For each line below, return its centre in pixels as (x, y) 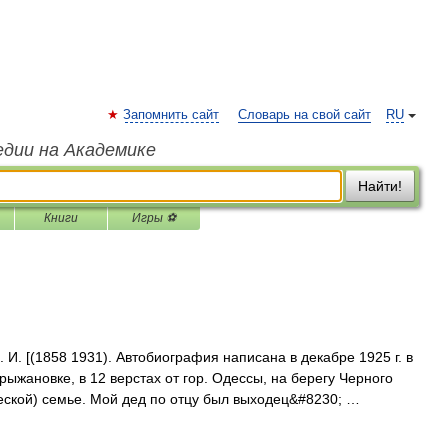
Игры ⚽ (154, 218)
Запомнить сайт (171, 115)
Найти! (380, 186)
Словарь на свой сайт (304, 115)
